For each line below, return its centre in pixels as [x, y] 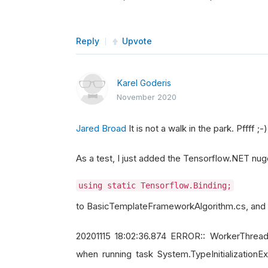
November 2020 [147, 97]
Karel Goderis [144, 83]
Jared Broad [101, 128]
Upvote [137, 41]
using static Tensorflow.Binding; [155, 185]
